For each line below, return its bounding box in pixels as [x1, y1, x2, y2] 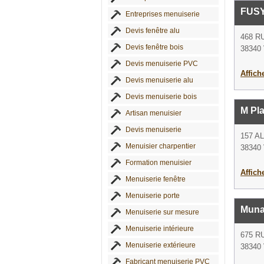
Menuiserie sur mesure [126, 208, 199, 216]
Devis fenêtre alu [126, 27, 180, 35]
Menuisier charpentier [126, 142, 196, 150]
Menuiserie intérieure [126, 225, 194, 233]
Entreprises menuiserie [126, 10, 200, 18]
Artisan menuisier [126, 109, 181, 117]
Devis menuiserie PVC [126, 60, 198, 68]
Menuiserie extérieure [126, 241, 196, 249]
